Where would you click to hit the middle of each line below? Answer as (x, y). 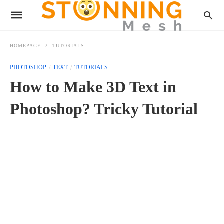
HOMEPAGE (25, 46)
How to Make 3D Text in (93, 87)
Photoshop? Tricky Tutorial (104, 109)
